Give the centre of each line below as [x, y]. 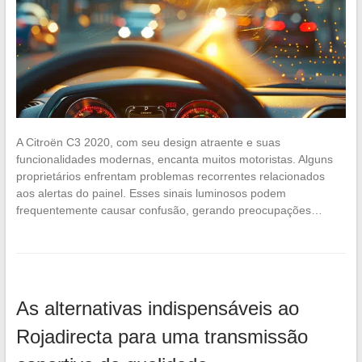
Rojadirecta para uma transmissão [162, 336]
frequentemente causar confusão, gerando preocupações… [169, 210]
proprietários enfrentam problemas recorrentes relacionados [170, 176]
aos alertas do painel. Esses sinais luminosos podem [151, 193]
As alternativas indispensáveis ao [157, 308]
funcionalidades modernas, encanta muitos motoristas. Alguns [174, 159]
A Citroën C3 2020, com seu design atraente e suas [148, 142]
